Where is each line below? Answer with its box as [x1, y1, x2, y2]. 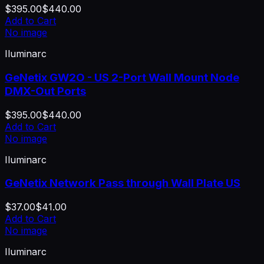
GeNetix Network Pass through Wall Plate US [5, 176, 240, 190]
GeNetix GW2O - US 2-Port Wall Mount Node [5, 70, 239, 84]
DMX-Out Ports [5, 84, 86, 98]
